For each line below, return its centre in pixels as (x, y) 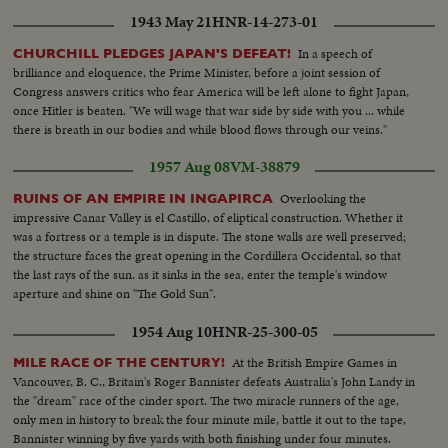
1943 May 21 (171, 22)
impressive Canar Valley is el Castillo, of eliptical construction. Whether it (208, 218)
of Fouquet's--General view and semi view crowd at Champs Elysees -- (201, 46)
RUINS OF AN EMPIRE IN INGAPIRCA (143, 199)
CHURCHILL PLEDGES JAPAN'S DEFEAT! (152, 54)
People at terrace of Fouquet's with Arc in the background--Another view (208, 27)
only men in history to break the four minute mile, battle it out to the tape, (210, 420)
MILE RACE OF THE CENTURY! (119, 363)
